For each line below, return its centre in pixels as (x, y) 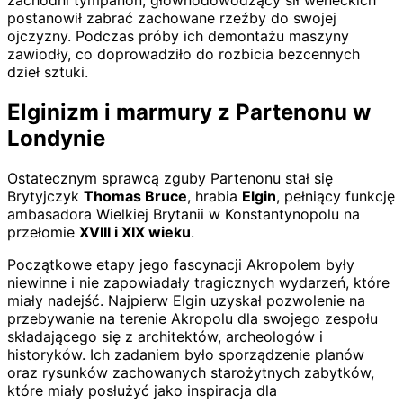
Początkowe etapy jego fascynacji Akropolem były (181, 264)
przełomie (43, 232)
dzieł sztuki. (48, 72)
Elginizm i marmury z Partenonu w (189, 112)
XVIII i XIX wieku (135, 232)
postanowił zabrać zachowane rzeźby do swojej (172, 18)
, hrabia (215, 196)
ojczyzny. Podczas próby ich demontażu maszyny (178, 36)
